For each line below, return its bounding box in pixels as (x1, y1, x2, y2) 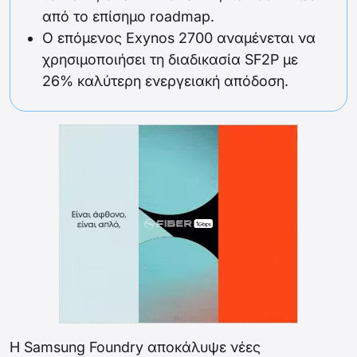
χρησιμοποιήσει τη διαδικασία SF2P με (42, 51, 298, 69)
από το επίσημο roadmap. (42, 8, 214, 25)
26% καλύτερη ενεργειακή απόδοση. (42, 73, 288, 90)
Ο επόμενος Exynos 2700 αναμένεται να (42, 29, 316, 47)
